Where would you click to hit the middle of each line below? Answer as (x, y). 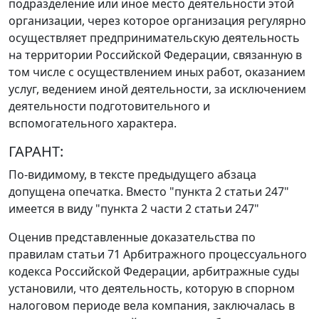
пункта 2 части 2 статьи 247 (177, 209)
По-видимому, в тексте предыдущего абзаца (132, 175)
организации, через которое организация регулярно (157, 21)
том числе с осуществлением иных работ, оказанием (157, 72)
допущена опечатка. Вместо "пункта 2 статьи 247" (149, 192)
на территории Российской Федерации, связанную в (155, 55)
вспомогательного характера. (93, 124)
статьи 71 (94, 255)
